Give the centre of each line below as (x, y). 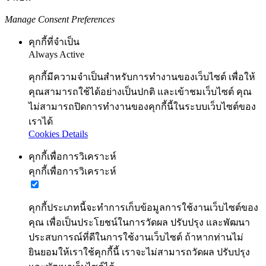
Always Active (56, 55)
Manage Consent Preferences (60, 20)
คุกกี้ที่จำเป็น (54, 42)
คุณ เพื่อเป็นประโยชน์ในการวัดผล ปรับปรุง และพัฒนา (139, 223)
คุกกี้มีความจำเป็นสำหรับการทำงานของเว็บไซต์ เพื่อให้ (142, 77)
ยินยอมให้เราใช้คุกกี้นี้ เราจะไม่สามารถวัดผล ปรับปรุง (139, 252)
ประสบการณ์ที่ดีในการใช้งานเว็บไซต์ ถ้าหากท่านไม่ (136, 237)
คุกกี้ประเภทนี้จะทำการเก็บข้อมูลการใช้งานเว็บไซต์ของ (143, 208)
